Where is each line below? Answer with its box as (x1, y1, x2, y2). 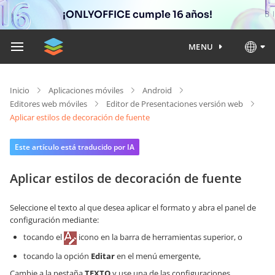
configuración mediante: (10, 214, 99, 225)
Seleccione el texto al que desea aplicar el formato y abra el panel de (10, 202, 256, 213)
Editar (91, 250, 115, 261)
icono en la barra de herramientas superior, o (77, 231, 242, 242)
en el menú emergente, (115, 250, 201, 261)
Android (142, 85, 172, 96)
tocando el (23, 231, 64, 242)
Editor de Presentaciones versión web (106, 98, 243, 109)
